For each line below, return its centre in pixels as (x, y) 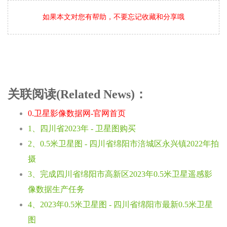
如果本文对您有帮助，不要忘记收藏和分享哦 (113, 17)
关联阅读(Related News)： (77, 94)
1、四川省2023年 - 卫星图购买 (82, 129)
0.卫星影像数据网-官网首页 (77, 113)
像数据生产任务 (56, 190)
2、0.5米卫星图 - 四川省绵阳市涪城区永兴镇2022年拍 (123, 144)
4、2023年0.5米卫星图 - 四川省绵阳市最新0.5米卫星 (120, 205)
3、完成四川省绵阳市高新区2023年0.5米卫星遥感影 (120, 174)
